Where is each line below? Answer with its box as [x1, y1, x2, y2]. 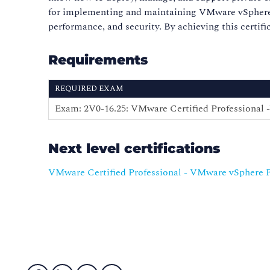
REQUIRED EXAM [55, 83, 124, 95]
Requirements [48, 52, 148, 69]
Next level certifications [48, 140, 221, 157]
